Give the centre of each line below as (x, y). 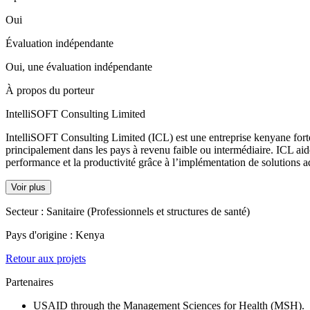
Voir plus (28, 187)
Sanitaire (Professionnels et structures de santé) (148, 211)
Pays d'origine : (40, 235)
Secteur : (26, 211)
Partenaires (29, 282)
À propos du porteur (50, 90)
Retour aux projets (46, 258)
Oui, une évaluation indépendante (79, 66)
